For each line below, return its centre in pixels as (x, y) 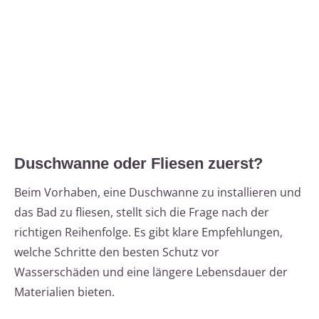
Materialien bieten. (64, 292)
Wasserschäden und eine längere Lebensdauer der (151, 272)
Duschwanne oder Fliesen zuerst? (138, 164)
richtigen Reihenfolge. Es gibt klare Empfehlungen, (148, 232)
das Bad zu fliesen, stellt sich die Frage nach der (142, 213)
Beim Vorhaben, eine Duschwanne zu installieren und (158, 193)
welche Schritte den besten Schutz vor (117, 252)
